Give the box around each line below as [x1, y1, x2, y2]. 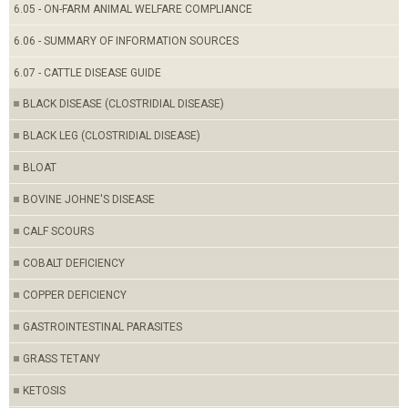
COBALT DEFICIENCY [23, 257, 125, 270]
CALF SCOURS [23, 225, 94, 238]
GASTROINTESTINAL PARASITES [23, 321, 182, 333]
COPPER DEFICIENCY [23, 289, 127, 301]
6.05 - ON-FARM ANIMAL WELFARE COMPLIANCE [14, 3, 252, 15]
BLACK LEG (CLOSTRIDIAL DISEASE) [23, 129, 200, 142]
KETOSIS [23, 384, 66, 397]
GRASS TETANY [23, 352, 100, 365]
